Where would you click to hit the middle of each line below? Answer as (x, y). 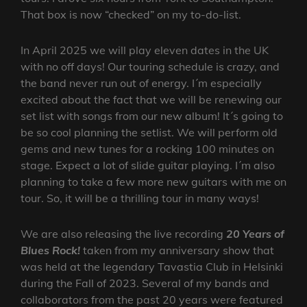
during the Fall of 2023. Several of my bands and (145, 283)
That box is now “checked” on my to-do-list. (131, 15)
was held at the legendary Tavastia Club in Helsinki (152, 267)
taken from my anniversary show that (177, 250)
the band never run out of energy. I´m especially (141, 83)
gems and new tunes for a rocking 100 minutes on (147, 149)
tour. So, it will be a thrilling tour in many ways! (140, 198)
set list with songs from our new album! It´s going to (152, 116)
